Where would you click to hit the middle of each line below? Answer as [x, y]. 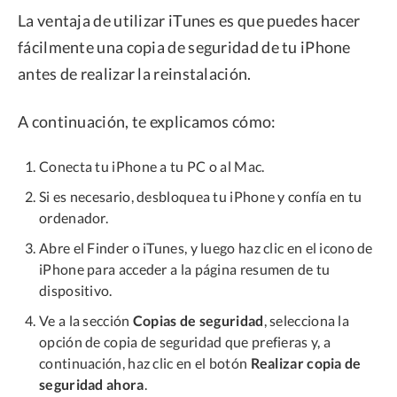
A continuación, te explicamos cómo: [147, 121]
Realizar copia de [306, 362]
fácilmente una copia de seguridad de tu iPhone [184, 47]
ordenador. [74, 217]
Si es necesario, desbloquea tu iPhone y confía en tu [201, 196]
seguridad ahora [92, 384]
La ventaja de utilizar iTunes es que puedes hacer [189, 20]
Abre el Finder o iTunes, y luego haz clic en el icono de [206, 247]
